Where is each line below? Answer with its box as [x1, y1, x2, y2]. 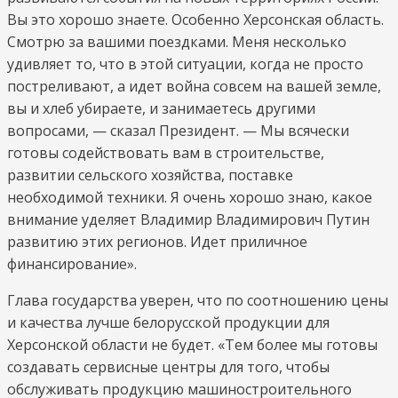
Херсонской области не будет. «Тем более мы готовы [7, 335, 378, 355]
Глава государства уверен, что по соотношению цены [7, 291, 388, 311]
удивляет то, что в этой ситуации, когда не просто [7, 54, 363, 75]
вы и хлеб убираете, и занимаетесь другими [7, 99, 315, 119]
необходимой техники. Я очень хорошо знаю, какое [7, 187, 372, 208]
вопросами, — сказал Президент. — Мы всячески [7, 121, 349, 141]
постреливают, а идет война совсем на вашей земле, [7, 76, 381, 97]
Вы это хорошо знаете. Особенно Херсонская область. [7, 10, 384, 30]
